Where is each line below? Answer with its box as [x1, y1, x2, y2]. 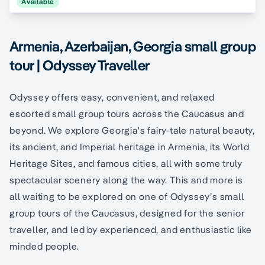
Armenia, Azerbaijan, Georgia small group [9, 37, 256, 56]
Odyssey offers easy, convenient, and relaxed [9, 91, 215, 104]
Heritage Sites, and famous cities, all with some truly [9, 157, 243, 170]
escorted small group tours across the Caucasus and [9, 108, 244, 120]
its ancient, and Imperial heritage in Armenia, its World [9, 141, 250, 153]
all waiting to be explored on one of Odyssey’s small [9, 190, 244, 203]
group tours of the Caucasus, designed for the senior [9, 207, 245, 219]
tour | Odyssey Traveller [9, 56, 150, 75]
